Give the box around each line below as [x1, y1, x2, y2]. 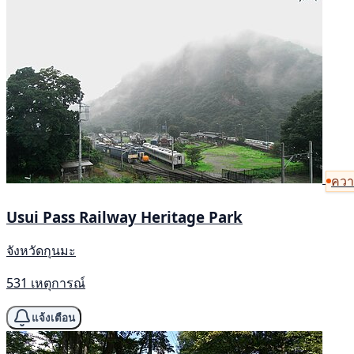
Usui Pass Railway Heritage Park [6, 206, 243, 227]
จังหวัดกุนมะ [6, 242, 76, 260]
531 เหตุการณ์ [6, 274, 85, 292]
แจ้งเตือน [32, 311, 75, 324]
